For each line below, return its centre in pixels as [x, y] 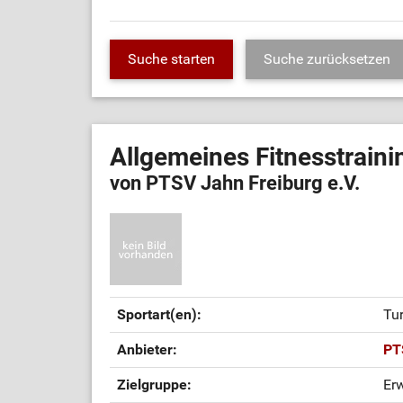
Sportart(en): [159, 314]
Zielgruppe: [154, 385]
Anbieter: [147, 349]
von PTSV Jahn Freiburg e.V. [235, 183]
